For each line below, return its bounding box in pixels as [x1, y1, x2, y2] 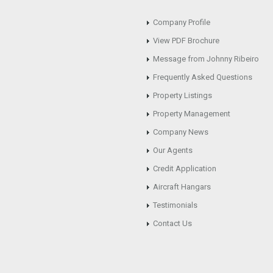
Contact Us [153, 219, 192, 228]
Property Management [153, 109, 230, 118]
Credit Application [153, 164, 216, 173]
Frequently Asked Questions [153, 73, 252, 82]
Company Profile [153, 18, 210, 27]
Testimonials [153, 200, 197, 210]
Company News [153, 127, 208, 136]
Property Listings [153, 91, 212, 100]
